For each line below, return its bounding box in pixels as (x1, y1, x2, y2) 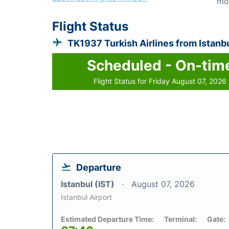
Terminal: (164, 214, 197, 223)
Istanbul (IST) (61, 178, 117, 189)
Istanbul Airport (61, 192, 112, 201)
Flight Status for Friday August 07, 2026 (94, 76, 227, 85)
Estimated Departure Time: (61, 214, 154, 223)
